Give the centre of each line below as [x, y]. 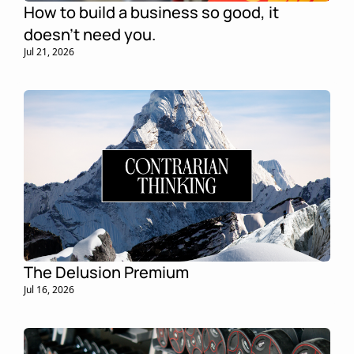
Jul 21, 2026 [49, 51]
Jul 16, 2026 [49, 289]
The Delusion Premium [106, 272]
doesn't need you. [90, 34]
